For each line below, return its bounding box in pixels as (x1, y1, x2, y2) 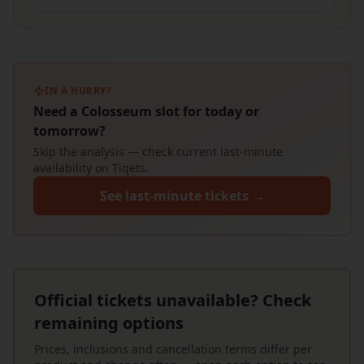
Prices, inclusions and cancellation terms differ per (34, 341, 312, 357)
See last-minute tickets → (99, 187, 265, 205)
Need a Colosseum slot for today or (33, 102, 259, 120)
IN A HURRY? (45, 84, 112, 97)
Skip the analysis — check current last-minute (33, 144, 283, 159)
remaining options (34, 312, 184, 334)
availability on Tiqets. (33, 160, 149, 175)
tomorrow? (33, 122, 106, 140)
